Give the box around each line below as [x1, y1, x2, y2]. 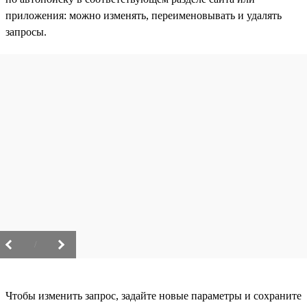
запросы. [5, 25, 47, 38]
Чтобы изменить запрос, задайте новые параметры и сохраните [5, 289, 302, 302]
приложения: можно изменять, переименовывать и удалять [5, 9, 282, 21]
